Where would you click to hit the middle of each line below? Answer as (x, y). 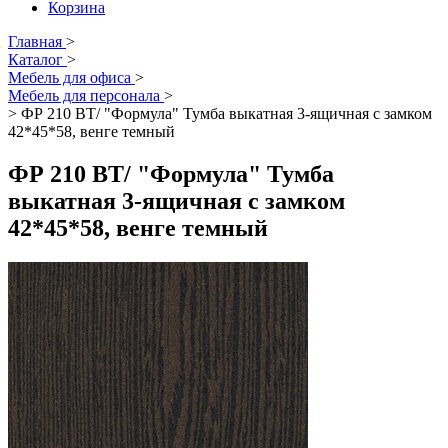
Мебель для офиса (69, 77)
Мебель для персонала (84, 95)
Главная (35, 41)
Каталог (35, 59)
